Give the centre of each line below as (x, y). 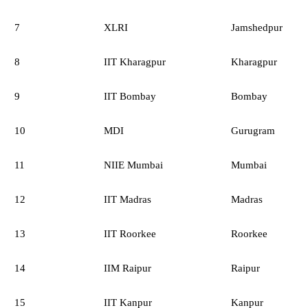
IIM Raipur (128, 268)
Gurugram (253, 130)
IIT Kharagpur (135, 62)
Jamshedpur (257, 27)
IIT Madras (128, 199)
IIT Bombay (130, 96)
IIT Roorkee (130, 233)
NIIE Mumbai (133, 165)
